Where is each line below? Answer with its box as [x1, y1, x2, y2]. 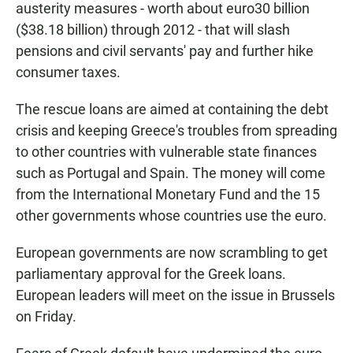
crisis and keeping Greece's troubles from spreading [16, 122, 337, 139]
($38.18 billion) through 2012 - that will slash [16, 21, 290, 39]
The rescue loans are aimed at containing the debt [16, 101, 329, 118]
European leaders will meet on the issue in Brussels [16, 287, 335, 304]
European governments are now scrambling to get [16, 244, 328, 262]
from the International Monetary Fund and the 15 [16, 186, 320, 203]
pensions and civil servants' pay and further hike [16, 43, 314, 60]
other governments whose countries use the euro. [16, 207, 327, 225]
